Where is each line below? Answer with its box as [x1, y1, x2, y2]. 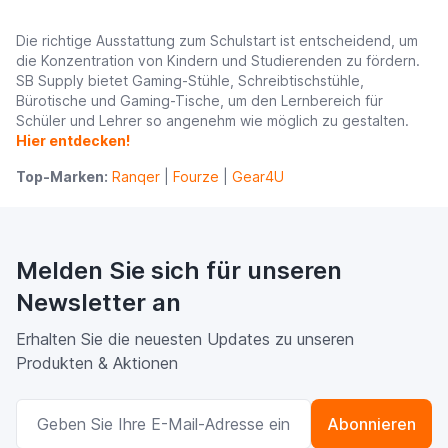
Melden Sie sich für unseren [16, 256, 342, 285]
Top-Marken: [16, 168, 108, 185]
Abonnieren [327, 414, 416, 434]
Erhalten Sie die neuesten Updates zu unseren [16, 329, 354, 349]
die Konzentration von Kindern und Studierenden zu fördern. [16, 52, 420, 69]
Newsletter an [16, 288, 181, 317]
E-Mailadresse [222, 400, 328, 420]
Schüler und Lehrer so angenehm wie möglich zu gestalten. [16, 112, 409, 129]
